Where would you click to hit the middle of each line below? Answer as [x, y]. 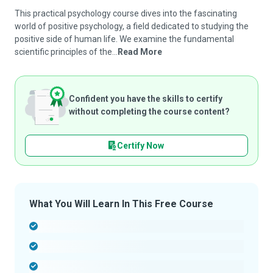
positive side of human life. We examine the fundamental [124, 39]
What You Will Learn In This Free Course [121, 204]
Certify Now [140, 145]
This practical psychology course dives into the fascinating [126, 13]
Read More [140, 52]
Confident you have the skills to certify [146, 99]
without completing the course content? [149, 112]
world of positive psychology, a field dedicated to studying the [132, 26]
